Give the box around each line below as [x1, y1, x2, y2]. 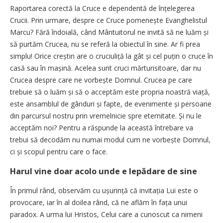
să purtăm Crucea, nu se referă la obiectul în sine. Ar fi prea [10, 39, 200, 49]
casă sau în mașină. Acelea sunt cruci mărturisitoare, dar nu [10, 63, 201, 73]
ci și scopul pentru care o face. [10, 146, 108, 156]
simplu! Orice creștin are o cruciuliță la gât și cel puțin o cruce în [10, 51, 213, 61]
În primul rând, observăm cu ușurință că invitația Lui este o [10, 185, 198, 195]
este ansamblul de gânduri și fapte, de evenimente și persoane [10, 99, 212, 109]
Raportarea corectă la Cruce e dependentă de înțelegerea [10, 3, 195, 13]
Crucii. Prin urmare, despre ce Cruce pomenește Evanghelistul [10, 15, 207, 25]
